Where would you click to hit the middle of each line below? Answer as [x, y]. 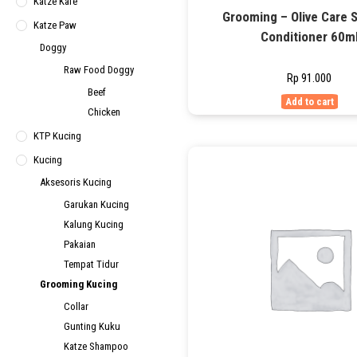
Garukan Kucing [96, 204]
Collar [76, 306]
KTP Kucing [57, 136]
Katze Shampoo [96, 346]
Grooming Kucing [78, 284]
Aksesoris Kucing [76, 182]
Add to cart [309, 101]
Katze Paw [55, 25]
